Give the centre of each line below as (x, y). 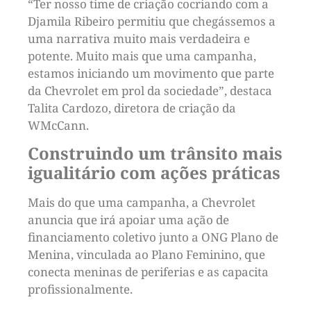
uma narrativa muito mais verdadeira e (139, 38)
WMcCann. (58, 125)
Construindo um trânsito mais (155, 153)
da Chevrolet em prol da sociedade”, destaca (150, 90)
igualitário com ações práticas (154, 173)
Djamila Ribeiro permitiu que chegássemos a (152, 21)
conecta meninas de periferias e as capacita (148, 272)
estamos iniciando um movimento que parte (151, 73)
